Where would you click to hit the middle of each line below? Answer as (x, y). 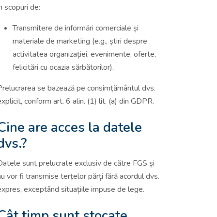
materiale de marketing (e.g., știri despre (80, 41)
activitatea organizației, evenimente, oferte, (84, 54)
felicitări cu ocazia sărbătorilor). (63, 68)
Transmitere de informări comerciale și (76, 28)
